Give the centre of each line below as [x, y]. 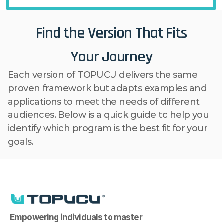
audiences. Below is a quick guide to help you [108, 115]
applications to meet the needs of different [104, 101]
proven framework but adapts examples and [107, 88]
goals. [20, 141]
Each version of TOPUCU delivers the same [103, 75]
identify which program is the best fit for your [108, 128]
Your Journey [111, 56]
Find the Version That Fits [111, 32]
